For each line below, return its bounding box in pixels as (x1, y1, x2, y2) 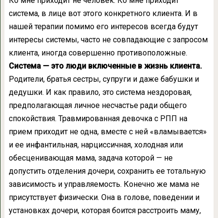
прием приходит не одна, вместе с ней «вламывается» (8, 127, 207, 136)
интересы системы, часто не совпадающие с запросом (8, 35, 208, 44)
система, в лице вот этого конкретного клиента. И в (8, 9, 198, 18)
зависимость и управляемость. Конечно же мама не (8, 180, 200, 189)
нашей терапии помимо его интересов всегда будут (8, 22, 198, 31)
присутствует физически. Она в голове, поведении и (8, 193, 200, 202)
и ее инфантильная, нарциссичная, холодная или (8, 140, 183, 149)
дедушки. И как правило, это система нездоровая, (8, 88, 192, 97)
